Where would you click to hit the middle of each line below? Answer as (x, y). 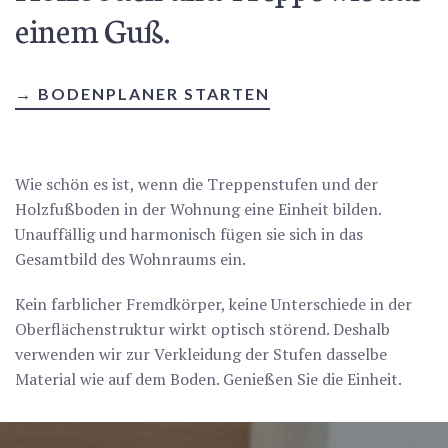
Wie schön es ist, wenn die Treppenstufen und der (196, 184)
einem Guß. (92, 29)
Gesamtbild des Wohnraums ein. (130, 259)
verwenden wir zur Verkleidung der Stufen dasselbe (201, 354)
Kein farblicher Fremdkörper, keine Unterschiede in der (213, 304)
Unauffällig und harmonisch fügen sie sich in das (189, 234)
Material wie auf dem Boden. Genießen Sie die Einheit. (208, 379)
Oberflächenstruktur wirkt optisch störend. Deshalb (202, 329)
